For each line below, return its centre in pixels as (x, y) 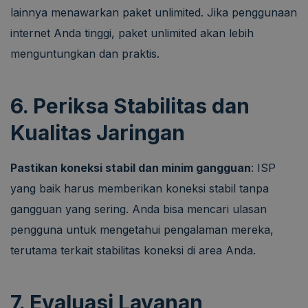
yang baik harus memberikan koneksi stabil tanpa (140, 188)
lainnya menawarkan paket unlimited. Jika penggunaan (154, 12)
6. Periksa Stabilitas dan (130, 106)
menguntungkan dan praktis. (85, 53)
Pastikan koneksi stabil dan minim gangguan (131, 167)
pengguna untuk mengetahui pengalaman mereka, (142, 229)
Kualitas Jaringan (98, 132)
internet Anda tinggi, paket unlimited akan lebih (132, 33)
